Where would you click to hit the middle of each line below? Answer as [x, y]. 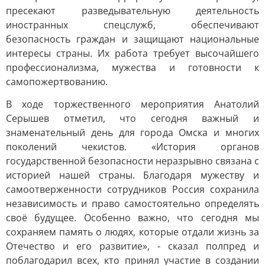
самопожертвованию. [57, 82]
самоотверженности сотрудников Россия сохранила [132, 189]
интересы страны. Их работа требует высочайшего [132, 53]
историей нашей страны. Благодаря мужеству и [132, 175]
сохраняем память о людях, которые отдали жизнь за [132, 232]
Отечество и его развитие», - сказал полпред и [132, 246]
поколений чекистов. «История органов [132, 147]
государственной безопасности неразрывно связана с [132, 161]
